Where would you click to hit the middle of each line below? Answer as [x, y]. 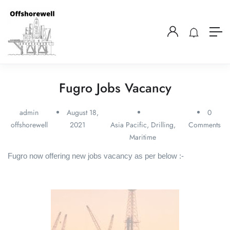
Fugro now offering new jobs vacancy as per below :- [96, 156]
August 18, [82, 112]
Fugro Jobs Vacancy [115, 88]
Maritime [143, 137]
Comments [204, 125]
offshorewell [29, 125]
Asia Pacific [128, 125]
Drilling [162, 125]
